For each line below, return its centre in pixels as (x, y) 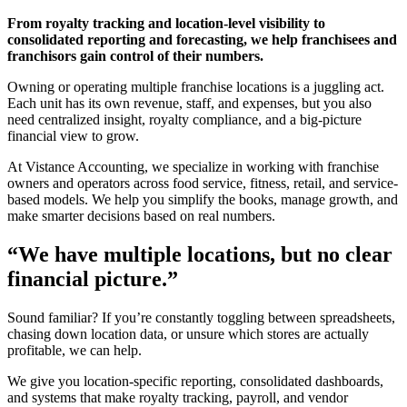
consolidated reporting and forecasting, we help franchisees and (202, 39)
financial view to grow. (73, 135)
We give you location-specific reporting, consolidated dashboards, (195, 381)
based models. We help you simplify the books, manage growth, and (203, 199)
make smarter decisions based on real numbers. (141, 215)
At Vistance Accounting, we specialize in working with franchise (193, 166)
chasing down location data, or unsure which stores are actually (188, 333)
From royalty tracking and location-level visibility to (166, 23)
